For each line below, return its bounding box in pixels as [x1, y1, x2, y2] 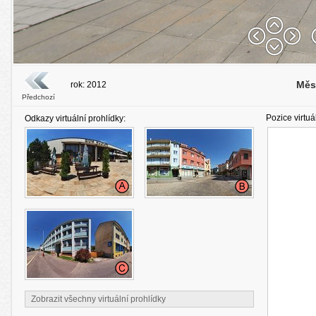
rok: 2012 [70, 80, 107, 90]
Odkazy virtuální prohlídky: [25, 114, 126, 123]
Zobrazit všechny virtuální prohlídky [31, 294, 166, 304]
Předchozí [22, 93, 55, 101]
